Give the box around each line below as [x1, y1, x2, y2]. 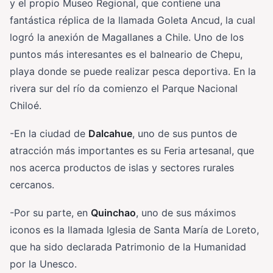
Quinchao [91, 207, 136, 219]
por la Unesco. [10, 258, 77, 270]
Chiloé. [10, 99, 41, 112]
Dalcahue [88, 127, 132, 140]
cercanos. [10, 179, 54, 191]
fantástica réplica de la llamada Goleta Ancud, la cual [10, 14, 255, 26]
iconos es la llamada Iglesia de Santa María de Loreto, [10, 224, 259, 236]
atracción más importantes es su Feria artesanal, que [10, 144, 254, 157]
